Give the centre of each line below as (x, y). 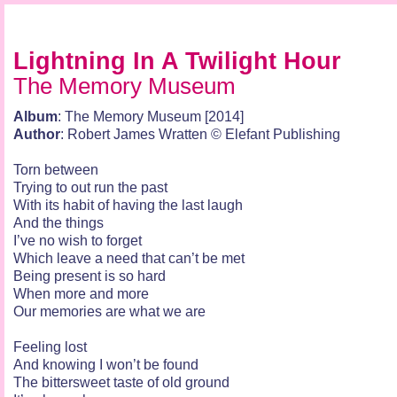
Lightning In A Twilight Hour (177, 61)
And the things (58, 222)
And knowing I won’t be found (106, 364)
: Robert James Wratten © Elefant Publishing (200, 134)
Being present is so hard (90, 276)
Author (37, 134)
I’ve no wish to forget (78, 240)
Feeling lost (50, 346)
